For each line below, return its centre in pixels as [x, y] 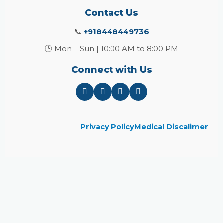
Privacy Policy [107, 127]
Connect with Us [111, 70]
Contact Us [111, 13]
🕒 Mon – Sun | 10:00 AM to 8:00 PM [111, 49]
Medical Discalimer [171, 127]
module [209, 188]
